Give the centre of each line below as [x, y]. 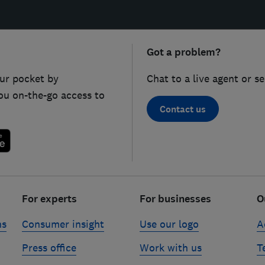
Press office [49, 248]
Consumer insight [63, 224]
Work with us [170, 248]
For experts [50, 199]
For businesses [175, 199]
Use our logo [169, 224]
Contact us [183, 109]
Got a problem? [184, 52]
